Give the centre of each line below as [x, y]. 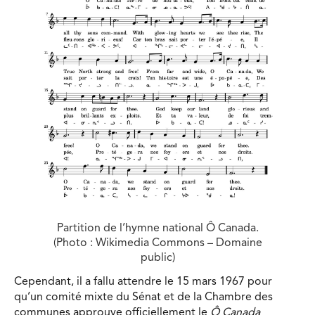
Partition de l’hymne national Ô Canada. [157, 228]
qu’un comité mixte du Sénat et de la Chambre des [143, 297]
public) [157, 258]
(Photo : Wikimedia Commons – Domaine [157, 243]
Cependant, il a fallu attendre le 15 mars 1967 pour [143, 282]
